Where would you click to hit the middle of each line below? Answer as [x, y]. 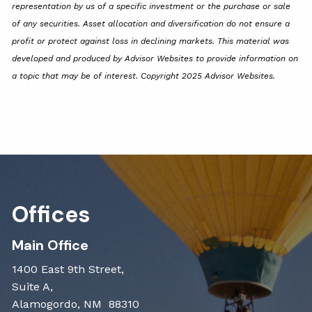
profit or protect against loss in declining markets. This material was [151, 41]
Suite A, [33, 287]
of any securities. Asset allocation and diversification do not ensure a [151, 24]
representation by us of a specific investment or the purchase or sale [151, 7]
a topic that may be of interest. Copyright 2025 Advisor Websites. [144, 76]
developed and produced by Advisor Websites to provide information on [155, 59]
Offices [52, 215]
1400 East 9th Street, [68, 270]
